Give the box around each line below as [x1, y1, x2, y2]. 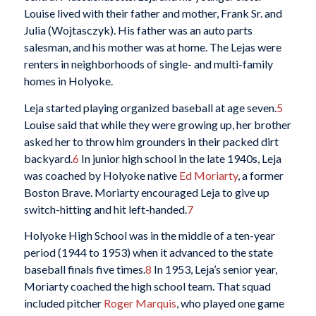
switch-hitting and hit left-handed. [23, 202, 187, 216]
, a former [237, 168, 284, 182]
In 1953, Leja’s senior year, [151, 262, 277, 276]
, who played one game [176, 296, 284, 310]
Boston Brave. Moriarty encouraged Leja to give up [23, 185, 269, 199]
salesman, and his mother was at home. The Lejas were [23, 40, 281, 54]
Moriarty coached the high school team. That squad [23, 279, 271, 293]
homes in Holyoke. [23, 74, 113, 88]
